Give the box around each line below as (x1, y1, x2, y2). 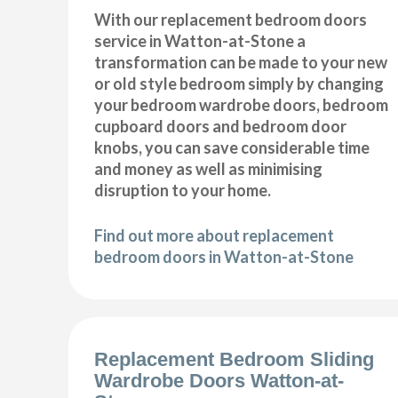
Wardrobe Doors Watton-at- (94, 370, 345, 393)
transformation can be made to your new (94, 52, 388, 72)
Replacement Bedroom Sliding (94, 348, 375, 371)
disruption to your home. (94, 179, 272, 200)
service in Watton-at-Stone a (94, 30, 306, 51)
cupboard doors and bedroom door (94, 115, 347, 136)
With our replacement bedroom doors (94, 9, 368, 29)
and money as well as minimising (94, 158, 323, 179)
